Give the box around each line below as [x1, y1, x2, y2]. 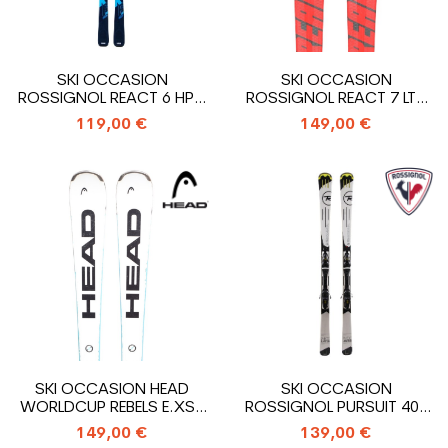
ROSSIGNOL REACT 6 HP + [17, 91, 207, 107]
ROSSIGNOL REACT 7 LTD [245, 91, 427, 107]
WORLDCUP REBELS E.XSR [20, 400, 204, 416]
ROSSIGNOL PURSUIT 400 [244, 400, 428, 416]
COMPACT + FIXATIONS [249, 109, 423, 125]
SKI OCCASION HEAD [35, 382, 189, 398]
